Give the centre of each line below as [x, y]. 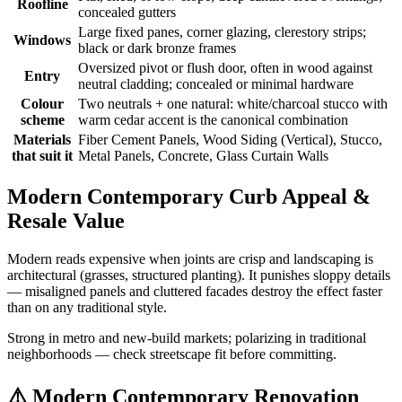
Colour [42, 104]
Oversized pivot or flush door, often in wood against [225, 68]
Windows [42, 40]
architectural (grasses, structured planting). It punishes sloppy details [199, 275]
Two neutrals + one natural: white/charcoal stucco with [233, 104]
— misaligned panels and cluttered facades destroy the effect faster [195, 292]
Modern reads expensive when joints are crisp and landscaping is [190, 259]
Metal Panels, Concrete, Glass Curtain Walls [203, 156]
